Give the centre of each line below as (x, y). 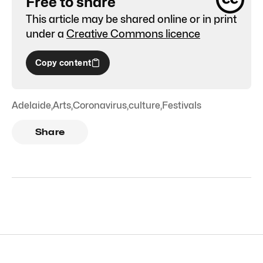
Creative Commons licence (133, 33)
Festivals (182, 105)
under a (45, 33)
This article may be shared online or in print (131, 19)
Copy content (63, 62)
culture (144, 105)
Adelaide (31, 105)
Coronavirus (100, 105)
